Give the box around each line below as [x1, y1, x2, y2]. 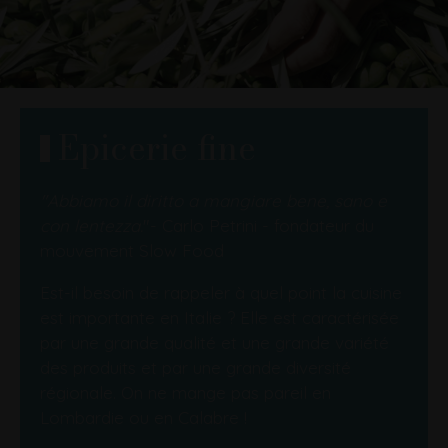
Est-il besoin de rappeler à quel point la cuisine [40, 282, 402, 304]
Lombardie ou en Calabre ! [40, 407, 247, 429]
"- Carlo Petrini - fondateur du [143, 215, 374, 237]
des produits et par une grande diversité [40, 357, 351, 379]
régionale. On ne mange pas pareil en [40, 382, 331, 404]
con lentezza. [40, 215, 143, 237]
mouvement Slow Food [40, 240, 224, 262]
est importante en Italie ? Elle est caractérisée [40, 307, 399, 329]
